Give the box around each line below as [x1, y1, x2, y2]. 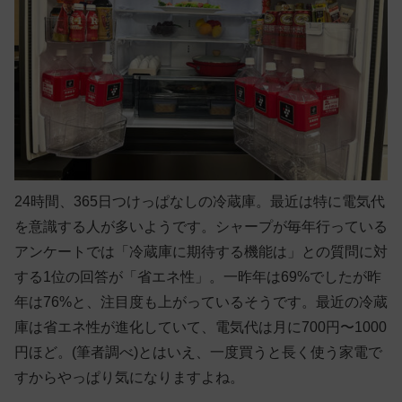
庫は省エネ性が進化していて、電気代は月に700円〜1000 [14, 319, 387, 336]
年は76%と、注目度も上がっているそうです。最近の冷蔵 [14, 294, 388, 310]
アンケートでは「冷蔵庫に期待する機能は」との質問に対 [14, 244, 388, 260]
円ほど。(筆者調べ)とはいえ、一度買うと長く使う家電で [14, 345, 382, 361]
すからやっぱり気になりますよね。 [14, 370, 244, 386]
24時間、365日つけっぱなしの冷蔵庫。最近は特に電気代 [14, 194, 385, 210]
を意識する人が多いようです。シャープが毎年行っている [14, 219, 388, 235]
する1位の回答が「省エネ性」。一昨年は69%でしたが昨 [14, 269, 381, 285]
